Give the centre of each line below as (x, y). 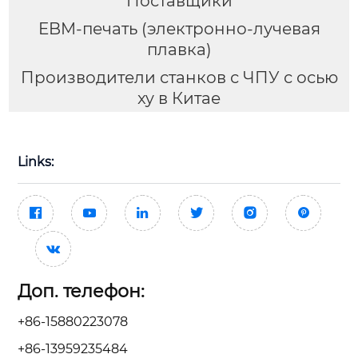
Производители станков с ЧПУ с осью (179, 77)
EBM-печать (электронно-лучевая (179, 28)
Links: (36, 161)
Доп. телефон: (81, 291)
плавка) (179, 49)
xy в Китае (179, 98)
